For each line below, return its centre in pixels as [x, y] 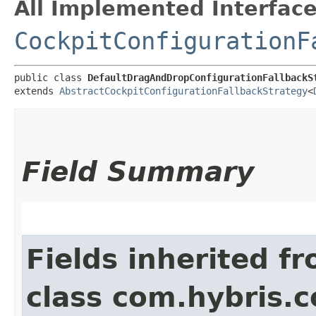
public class [51, 77]
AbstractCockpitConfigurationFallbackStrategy [183, 91]
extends [37, 91]
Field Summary [138, 171]
